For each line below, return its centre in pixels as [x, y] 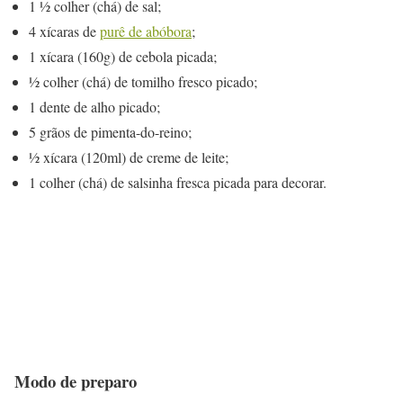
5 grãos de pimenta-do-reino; [110, 131]
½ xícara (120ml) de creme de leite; [129, 157]
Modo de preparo [76, 381]
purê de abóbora [146, 31]
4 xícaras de [64, 31]
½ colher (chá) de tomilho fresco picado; [143, 81]
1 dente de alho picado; [94, 106]
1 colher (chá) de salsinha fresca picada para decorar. [178, 182]
